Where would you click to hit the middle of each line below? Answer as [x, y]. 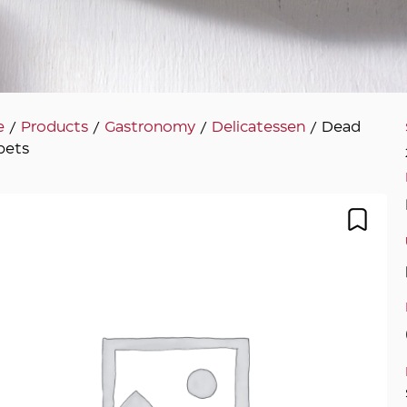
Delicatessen [259, 127]
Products [55, 127]
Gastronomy [150, 127]
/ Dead [333, 127]
